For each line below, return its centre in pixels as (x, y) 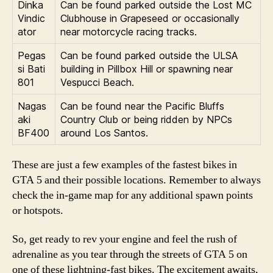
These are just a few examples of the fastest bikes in (125, 165)
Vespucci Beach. (97, 82)
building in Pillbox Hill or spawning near (147, 69)
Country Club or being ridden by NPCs (146, 119)
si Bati (31, 69)
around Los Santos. (104, 133)
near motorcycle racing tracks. (129, 31)
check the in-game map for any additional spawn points (133, 195)
